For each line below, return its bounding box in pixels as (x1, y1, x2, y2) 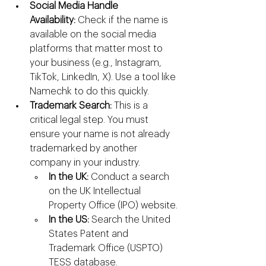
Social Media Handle (30, 1, 121, 11)
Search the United (89, 215, 173, 225)
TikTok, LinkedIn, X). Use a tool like (30, 72, 178, 83)
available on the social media (30, 30, 159, 40)
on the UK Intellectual (49, 186, 143, 197)
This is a (112, 101, 150, 111)
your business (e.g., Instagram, (30, 58, 164, 68)
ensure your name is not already (30, 129, 172, 140)
